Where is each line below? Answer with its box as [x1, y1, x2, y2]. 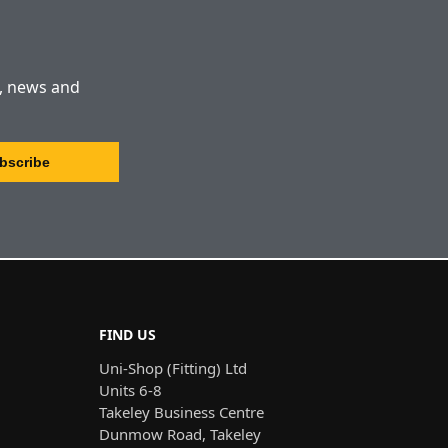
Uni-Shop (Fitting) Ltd [98, 358, 247, 379]
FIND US [98, 324, 156, 344]
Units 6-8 [98, 380, 162, 401]
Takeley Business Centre [98, 402, 264, 423]
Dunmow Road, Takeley [98, 424, 261, 445]
